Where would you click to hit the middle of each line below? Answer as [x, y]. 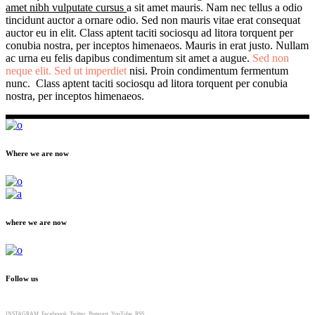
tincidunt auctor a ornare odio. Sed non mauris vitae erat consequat [153, 20]
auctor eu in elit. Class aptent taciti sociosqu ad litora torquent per [149, 33]
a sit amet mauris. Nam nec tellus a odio [214, 8]
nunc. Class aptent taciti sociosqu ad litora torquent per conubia [147, 84]
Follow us [22, 278]
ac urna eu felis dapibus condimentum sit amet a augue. [129, 58]
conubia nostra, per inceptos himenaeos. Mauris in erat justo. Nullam [157, 46]
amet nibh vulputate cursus [66, 8]
